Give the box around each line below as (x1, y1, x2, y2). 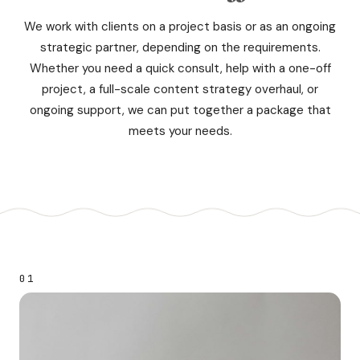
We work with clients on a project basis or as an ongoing (24, 18, 336, 35)
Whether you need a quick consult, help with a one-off (29, 59, 331, 76)
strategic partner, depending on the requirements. (39, 39, 321, 55)
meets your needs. (128, 122, 232, 139)
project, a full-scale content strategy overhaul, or (42, 80, 318, 97)
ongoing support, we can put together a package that (29, 101, 331, 118)
